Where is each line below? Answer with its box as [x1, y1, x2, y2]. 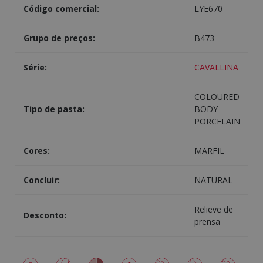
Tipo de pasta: [23, 103, 85, 115]
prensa [194, 216, 220, 228]
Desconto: [23, 210, 66, 221]
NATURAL [194, 174, 232, 186]
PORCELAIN [194, 116, 240, 127]
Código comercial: [23, 3, 99, 15]
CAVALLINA [194, 62, 238, 73]
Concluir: [23, 174, 60, 186]
